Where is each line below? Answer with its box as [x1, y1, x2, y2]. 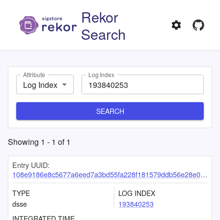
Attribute [23, 70, 45, 79]
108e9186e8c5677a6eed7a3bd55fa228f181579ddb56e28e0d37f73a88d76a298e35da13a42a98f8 [12, 169, 200, 179]
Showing [8, 136, 41, 147]
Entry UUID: [12, 160, 50, 170]
